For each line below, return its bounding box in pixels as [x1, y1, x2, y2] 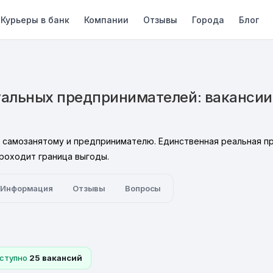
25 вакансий [29, 253, 82, 263]
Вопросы [125, 183, 161, 193]
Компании [84, 14, 129, 25]
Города [192, 14, 225, 25]
